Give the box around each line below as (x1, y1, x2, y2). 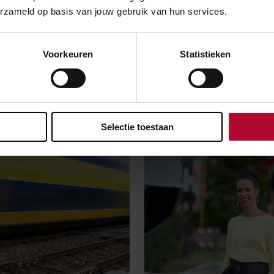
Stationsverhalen (144, 103, 221, 113)
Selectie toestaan (100, 121, 174, 132)
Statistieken (180, 48, 231, 59)
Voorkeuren (43, 48, 93, 59)
